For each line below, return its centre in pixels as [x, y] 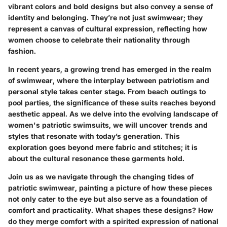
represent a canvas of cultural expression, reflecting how [108, 28]
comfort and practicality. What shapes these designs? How [111, 210]
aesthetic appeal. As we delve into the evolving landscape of [113, 113]
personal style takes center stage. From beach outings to [107, 91]
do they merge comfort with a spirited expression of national [113, 221]
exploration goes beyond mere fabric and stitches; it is [103, 147]
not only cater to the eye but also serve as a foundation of [108, 199]
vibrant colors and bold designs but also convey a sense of [110, 6]
